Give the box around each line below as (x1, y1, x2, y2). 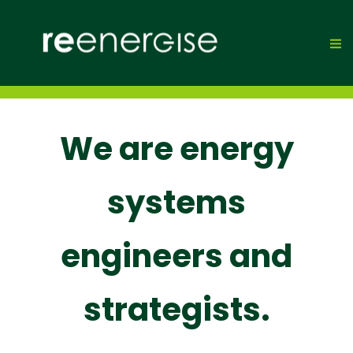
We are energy (59, 127, 294, 171)
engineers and (61, 234, 292, 278)
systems (107, 180, 246, 225)
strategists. (83, 288, 270, 332)
